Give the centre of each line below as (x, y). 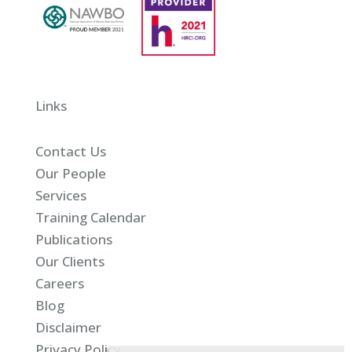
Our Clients (70, 261)
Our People (70, 173)
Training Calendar (90, 217)
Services (60, 195)
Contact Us (70, 151)
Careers (59, 283)
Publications (73, 239)
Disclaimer (68, 327)
